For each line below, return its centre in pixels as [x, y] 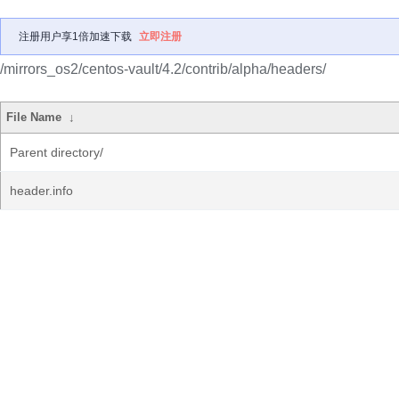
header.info [41, 191]
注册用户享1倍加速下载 [75, 37]
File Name [34, 117]
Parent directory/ [57, 152]
